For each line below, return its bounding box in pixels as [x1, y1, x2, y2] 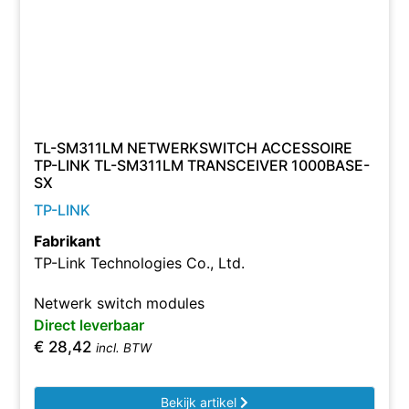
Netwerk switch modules [34, 294, 205, 312]
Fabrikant [34, 232, 101, 250]
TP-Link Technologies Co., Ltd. [34, 254, 246, 272]
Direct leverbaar [34, 316, 145, 334]
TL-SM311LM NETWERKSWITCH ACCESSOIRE [34, 139, 353, 157]
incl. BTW [96, 341, 152, 355]
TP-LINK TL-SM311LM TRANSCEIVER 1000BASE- [34, 156, 371, 174]
